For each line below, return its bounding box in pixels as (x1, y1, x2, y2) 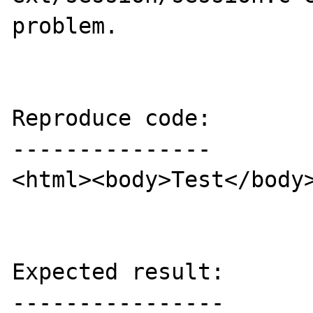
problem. (12, 13, 119, 38)
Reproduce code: (12, 105, 212, 131)
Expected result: (12, 259, 225, 284)
